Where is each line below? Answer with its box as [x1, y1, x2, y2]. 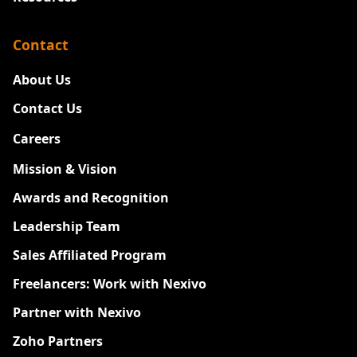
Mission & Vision [13, 159, 117, 178]
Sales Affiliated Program [13, 245, 167, 264]
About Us [13, 70, 71, 88]
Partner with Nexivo [13, 303, 141, 321]
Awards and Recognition [13, 188, 169, 206]
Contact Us [13, 99, 82, 117]
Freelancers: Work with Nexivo [13, 274, 206, 292]
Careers [13, 129, 61, 147]
